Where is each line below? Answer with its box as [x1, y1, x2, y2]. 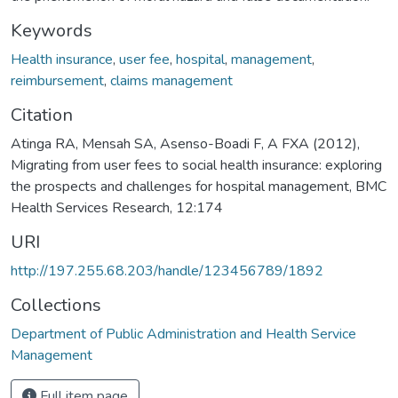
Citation [11, 102, 73, 127]
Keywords [11, 18, 92, 43]
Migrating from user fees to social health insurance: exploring [11, 155, 382, 175]
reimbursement [11, 70, 104, 91]
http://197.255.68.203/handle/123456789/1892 [11, 260, 323, 281]
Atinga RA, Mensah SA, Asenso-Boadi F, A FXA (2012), [11, 133, 360, 154]
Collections [11, 292, 101, 317]
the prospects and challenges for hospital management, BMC [11, 176, 386, 196]
